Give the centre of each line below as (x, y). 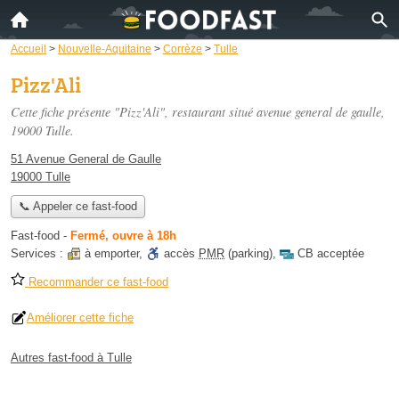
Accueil (28, 49)
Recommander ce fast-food (97, 282)
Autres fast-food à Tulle (71, 358)
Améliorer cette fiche (80, 318)
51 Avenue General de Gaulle (86, 159)
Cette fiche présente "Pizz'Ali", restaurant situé (134, 112)
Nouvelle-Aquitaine (105, 49)
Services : (39, 254)
